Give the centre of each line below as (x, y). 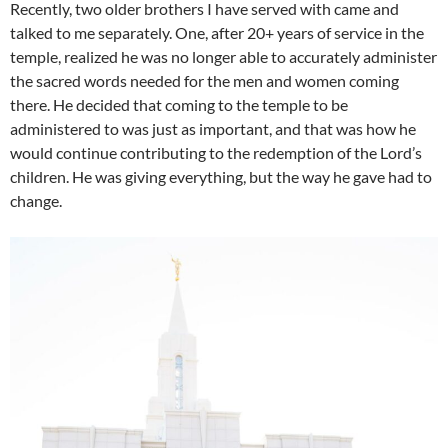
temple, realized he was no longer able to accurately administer (223, 56)
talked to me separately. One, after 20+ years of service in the (217, 32)
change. (36, 200)
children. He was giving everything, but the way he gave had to (221, 176)
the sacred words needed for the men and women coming (204, 80)
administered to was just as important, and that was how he (213, 128)
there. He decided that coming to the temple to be (179, 104)
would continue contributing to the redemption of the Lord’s (216, 152)
